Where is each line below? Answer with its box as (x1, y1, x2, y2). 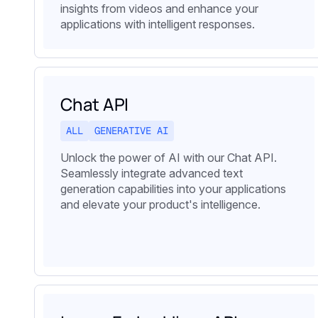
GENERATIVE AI (94, 124, 168, 138)
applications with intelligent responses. (60, 17, 255, 32)
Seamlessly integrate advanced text (60, 165, 243, 180)
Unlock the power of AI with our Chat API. (60, 150, 277, 165)
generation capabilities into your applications (60, 181, 286, 196)
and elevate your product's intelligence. (60, 197, 261, 212)
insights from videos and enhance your (60, 1, 258, 16)
